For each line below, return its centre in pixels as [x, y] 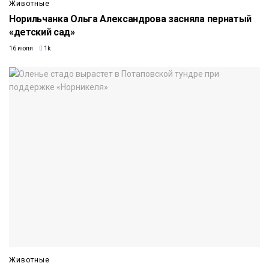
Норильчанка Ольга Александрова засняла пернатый [130, 19]
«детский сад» [42, 32]
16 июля [21, 49]
